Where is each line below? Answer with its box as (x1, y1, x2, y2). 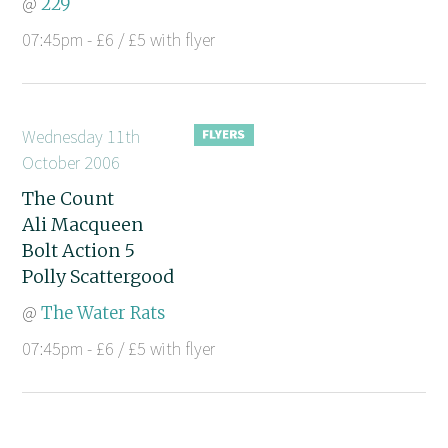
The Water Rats (41, 301, 166, 324)
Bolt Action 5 (22, 238, 136, 262)
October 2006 (22, 150, 121, 174)
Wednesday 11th (22, 124, 141, 148)
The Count (22, 186, 115, 210)
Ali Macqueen (22, 212, 144, 236)
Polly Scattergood (22, 264, 175, 288)
